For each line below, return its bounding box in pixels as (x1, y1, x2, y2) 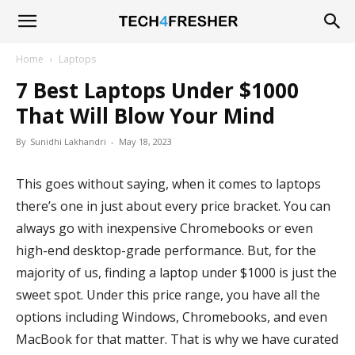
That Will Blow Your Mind (16, 101, 275, 130)
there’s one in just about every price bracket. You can (16, 197, 330, 215)
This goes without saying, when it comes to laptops (16, 175, 321, 193)
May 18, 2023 (119, 136, 172, 147)
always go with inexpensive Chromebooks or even (16, 219, 313, 237)
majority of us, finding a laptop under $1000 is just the (16, 264, 337, 281)
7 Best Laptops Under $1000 (16, 76, 299, 105)
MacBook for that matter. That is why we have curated (16, 330, 338, 348)
